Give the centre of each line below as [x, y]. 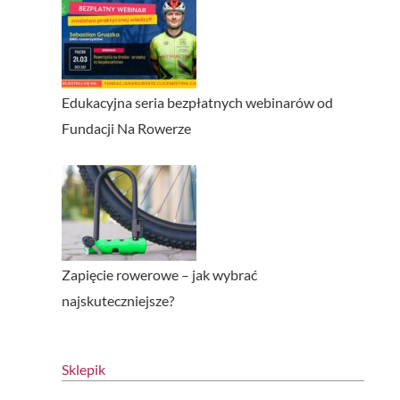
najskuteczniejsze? [117, 301]
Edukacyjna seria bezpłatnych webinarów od [197, 103]
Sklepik [83, 370]
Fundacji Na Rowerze [126, 129]
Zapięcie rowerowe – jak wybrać [159, 275]
